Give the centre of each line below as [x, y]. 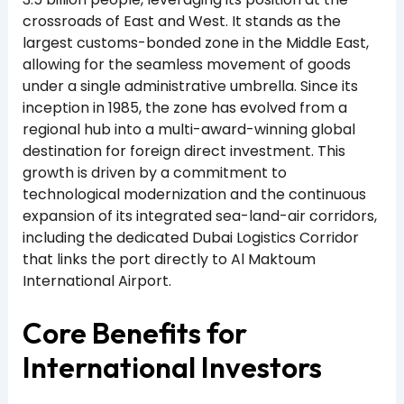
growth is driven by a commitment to [154, 173]
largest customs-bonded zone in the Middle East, [195, 43]
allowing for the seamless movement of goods [186, 65]
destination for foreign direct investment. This [184, 151]
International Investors [172, 367]
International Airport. [96, 281]
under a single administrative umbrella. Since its [190, 87]
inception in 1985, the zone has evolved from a [184, 108]
